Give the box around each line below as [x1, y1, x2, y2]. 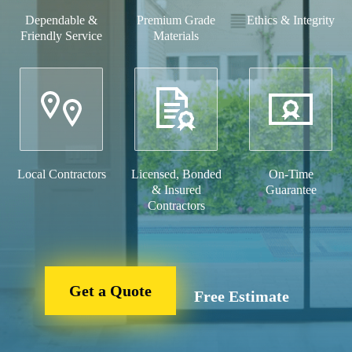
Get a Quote [69, 281, 152, 299]
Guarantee [265, 183, 317, 196]
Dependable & [25, 13, 97, 27]
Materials [153, 29, 199, 42]
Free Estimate [194, 288, 289, 305]
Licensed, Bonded [130, 167, 222, 181]
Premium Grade [137, 13, 215, 27]
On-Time [268, 167, 313, 181]
